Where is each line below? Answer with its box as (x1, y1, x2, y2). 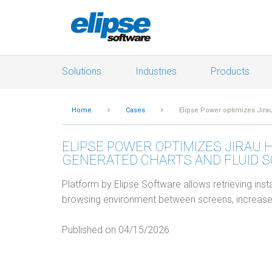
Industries (135, 66, 177, 77)
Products (211, 66, 250, 77)
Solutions (62, 66, 101, 77)
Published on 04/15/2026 (62, 224, 169, 236)
